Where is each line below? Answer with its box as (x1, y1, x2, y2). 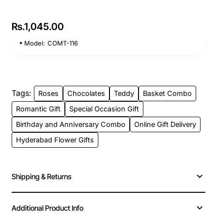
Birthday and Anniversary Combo (16, 120, 125, 128)
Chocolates (67, 89, 105, 97)
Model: (24, 39, 46, 47)
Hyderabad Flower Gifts (16, 135, 94, 144)
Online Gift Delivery (134, 120, 196, 128)
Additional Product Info (12, 203, 83, 213)
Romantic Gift (16, 104, 61, 113)
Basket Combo (143, 89, 192, 97)
